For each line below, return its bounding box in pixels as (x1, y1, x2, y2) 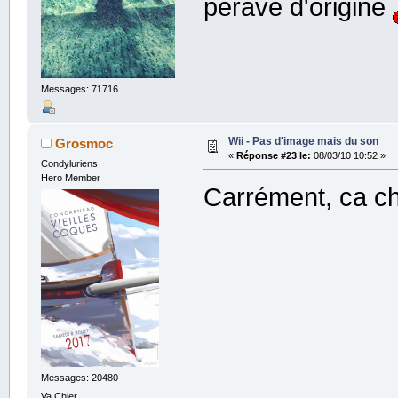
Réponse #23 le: (235, 149, 311, 161)
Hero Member (40, 171, 100, 183)
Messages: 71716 (40, 84, 118, 95)
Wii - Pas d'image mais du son (227, 134, 378, 147)
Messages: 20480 (40, 371, 118, 383)
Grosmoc (55, 135, 114, 151)
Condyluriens (40, 157, 98, 169)
